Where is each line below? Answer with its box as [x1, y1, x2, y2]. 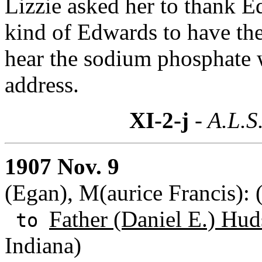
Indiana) [5, 232, 81, 258]
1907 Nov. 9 [5, 153, 119, 179]
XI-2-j [129, 107, 189, 133]
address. [5, 71, 79, 97]
